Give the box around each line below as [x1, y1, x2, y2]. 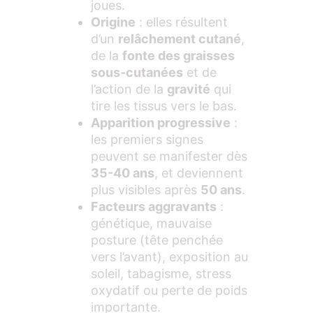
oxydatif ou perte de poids [91, 283, 247, 298]
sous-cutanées [91, 65, 183, 80]
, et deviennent [154, 166, 243, 181]
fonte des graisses [122, 48, 235, 64]
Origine [91, 15, 136, 30]
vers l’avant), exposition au [91, 249, 248, 265]
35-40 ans [91, 166, 154, 181]
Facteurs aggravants [91, 199, 217, 214]
